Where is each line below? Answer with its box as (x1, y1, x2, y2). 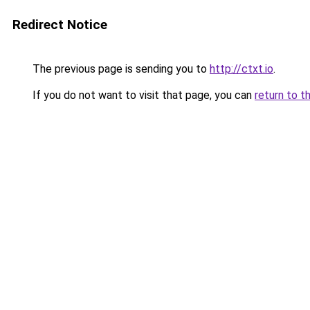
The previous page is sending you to (30, 62, 210, 75)
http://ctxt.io (210, 62, 273, 75)
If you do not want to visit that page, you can (30, 89, 255, 102)
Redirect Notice (12, 17, 107, 33)
